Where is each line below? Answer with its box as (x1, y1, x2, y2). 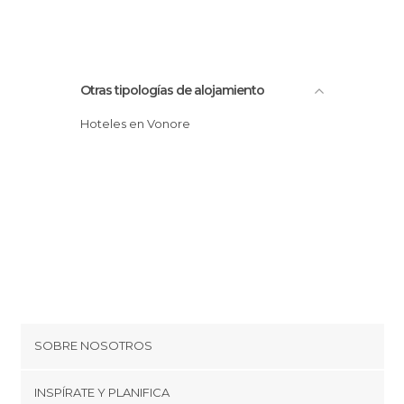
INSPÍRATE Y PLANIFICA (34, 384, 170, 399)
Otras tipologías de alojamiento (80, 81, 264, 98)
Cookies (34, 376, 83, 391)
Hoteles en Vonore (89, 115, 190, 131)
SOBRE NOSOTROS (34, 337, 152, 353)
